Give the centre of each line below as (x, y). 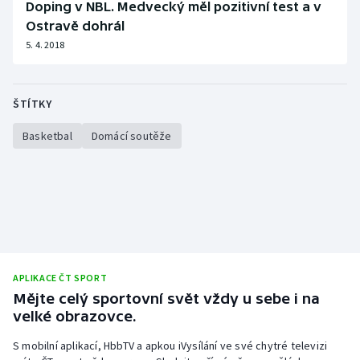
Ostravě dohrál (75, 26)
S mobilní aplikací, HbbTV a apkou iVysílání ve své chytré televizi (170, 346)
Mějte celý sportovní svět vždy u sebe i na (166, 299)
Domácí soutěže (131, 136)
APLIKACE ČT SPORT (60, 278)
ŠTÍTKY (32, 104)
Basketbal (47, 136)
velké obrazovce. (75, 317)
